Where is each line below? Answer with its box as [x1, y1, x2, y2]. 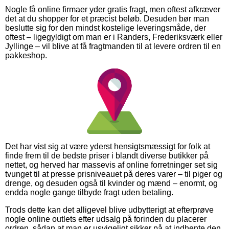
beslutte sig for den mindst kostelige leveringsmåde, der [5, 24, 206, 33]
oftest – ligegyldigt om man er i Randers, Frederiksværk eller [5, 33, 222, 42]
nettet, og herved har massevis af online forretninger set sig [5, 161, 218, 170]
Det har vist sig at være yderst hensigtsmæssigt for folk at [5, 142, 210, 151]
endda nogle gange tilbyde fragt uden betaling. [5, 188, 173, 197]
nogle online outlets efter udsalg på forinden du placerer [5, 215, 207, 224]
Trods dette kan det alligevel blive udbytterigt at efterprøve [5, 205, 214, 215]
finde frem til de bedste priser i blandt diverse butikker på [5, 151, 209, 161]
